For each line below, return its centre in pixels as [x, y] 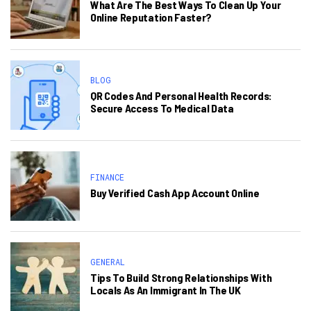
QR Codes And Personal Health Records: [182, 95]
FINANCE [107, 177]
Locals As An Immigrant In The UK [166, 290]
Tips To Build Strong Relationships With [181, 277]
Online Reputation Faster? [151, 17]
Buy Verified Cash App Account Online [175, 193]
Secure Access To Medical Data [162, 108]
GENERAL [108, 262]
